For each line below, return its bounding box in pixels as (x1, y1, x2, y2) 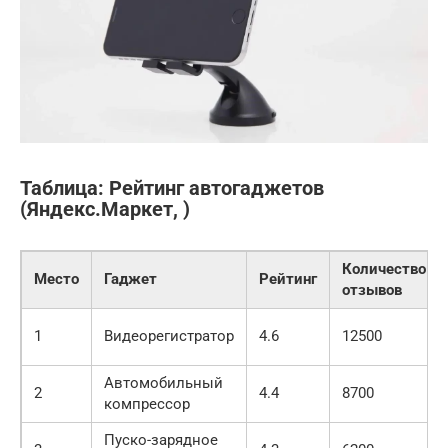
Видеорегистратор (104, 327, 234, 346)
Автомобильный (104, 374, 223, 393)
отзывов (342, 281, 402, 300)
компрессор (104, 395, 190, 414)
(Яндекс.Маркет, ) (20, 198, 190, 222)
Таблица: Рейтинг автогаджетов (20, 177, 324, 201)
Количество (342, 260, 426, 279)
